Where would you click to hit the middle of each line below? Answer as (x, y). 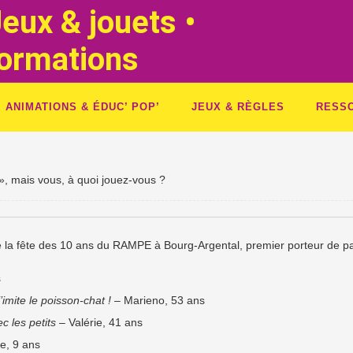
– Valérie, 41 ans (99, 322)
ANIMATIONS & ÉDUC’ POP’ (83, 107)
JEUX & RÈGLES (238, 107)
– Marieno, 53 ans (158, 300)
